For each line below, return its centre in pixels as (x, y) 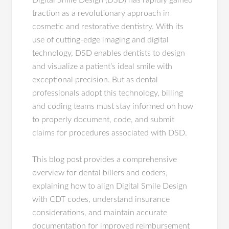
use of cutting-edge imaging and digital (101, 40)
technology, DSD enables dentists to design (109, 53)
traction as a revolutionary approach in (101, 13)
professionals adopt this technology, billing (108, 93)
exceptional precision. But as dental (95, 80)
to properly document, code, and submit (104, 120)
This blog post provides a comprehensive (105, 159)
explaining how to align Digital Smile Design (110, 186)
